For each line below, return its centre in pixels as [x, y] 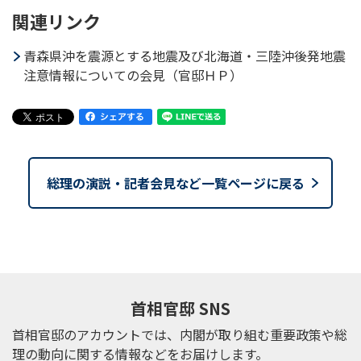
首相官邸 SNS [180, 308]
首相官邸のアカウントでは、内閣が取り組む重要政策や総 [180, 334]
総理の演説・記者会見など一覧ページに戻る [176, 183]
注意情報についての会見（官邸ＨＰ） [133, 75]
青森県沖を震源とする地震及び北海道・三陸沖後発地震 [185, 56]
